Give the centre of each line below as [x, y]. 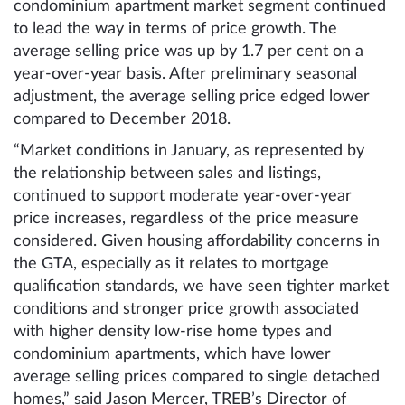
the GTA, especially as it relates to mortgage [171, 264]
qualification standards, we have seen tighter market [201, 287]
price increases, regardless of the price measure [186, 219]
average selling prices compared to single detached [197, 377]
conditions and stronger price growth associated [186, 310]
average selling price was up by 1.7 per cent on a [188, 52]
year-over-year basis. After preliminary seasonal [185, 75]
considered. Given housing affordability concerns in [197, 242]
